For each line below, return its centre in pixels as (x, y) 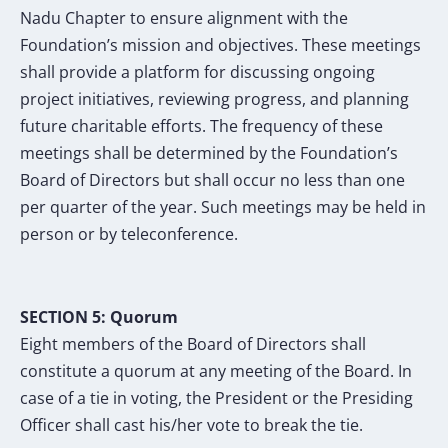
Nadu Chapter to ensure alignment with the (184, 18)
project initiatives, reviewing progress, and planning (214, 99)
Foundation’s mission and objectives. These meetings (220, 45)
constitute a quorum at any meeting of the (182, 370)
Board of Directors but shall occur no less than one (212, 180)
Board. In (378, 370)
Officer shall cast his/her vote (132, 424)
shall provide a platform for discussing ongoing (197, 72)
